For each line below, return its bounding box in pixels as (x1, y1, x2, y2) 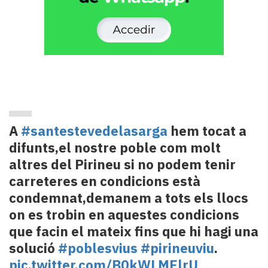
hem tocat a (167, 122, 246, 140)
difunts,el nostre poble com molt (9, 139, 221, 157)
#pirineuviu (141, 239, 214, 257)
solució (9, 239, 58, 257)
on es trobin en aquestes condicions (9, 206, 239, 224)
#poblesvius (58, 239, 138, 257)
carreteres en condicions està (9, 172, 200, 190)
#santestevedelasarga (21, 122, 167, 140)
